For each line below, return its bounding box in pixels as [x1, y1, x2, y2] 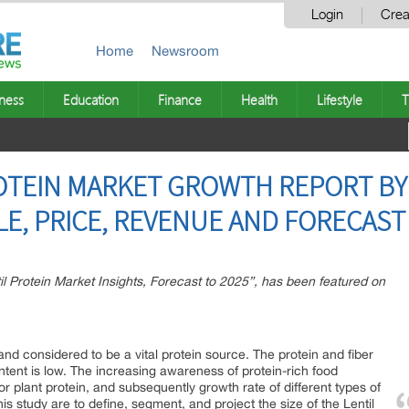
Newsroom [152, 43, 219, 58]
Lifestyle [317, 90, 362, 109]
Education [63, 90, 119, 109]
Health [241, 90, 278, 109]
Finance [158, 90, 202, 109]
